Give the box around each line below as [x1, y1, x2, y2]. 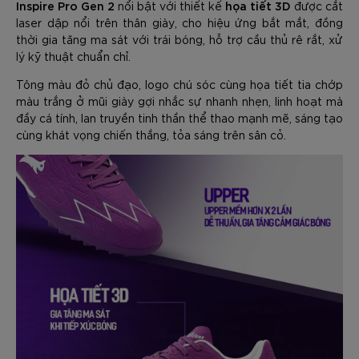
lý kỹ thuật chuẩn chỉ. [16, 48, 131, 63]
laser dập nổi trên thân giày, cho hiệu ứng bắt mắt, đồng [16, 14, 343, 30]
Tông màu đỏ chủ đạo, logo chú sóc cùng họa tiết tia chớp [16, 76, 343, 91]
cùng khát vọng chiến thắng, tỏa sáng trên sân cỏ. [16, 127, 286, 142]
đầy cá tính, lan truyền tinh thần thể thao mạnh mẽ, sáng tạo [16, 110, 343, 125]
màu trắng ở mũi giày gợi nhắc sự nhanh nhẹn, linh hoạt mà [16, 93, 343, 108]
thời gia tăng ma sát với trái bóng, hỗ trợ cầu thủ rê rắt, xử [16, 31, 343, 46]
